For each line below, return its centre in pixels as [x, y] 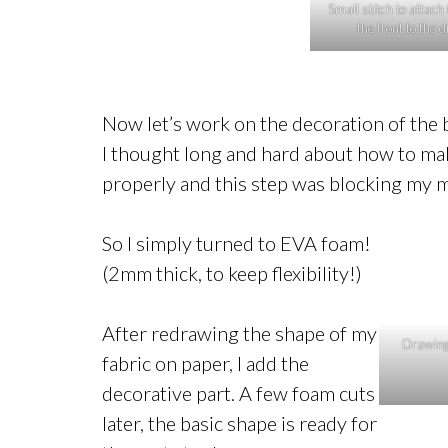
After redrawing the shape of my [239, 333]
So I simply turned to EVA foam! [236, 243]
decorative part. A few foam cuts [238, 393]
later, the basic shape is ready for [239, 423]
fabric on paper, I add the [205, 363]
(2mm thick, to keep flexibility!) [232, 273]
